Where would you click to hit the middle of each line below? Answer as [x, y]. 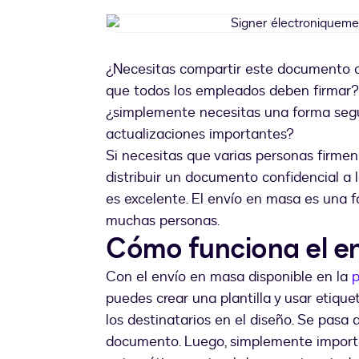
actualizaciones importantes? [200, 135]
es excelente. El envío [176, 200]
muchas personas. [165, 221]
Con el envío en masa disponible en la [229, 277]
